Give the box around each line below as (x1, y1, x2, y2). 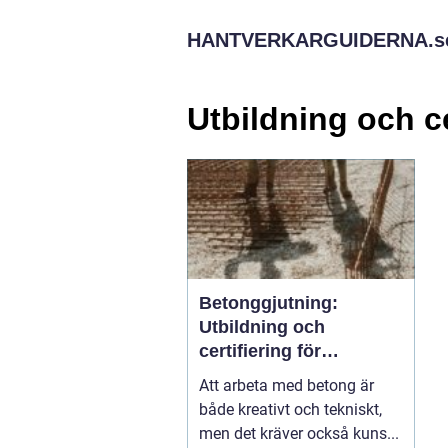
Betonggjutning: (199, 292, 338, 313)
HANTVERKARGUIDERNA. (187, 29, 434, 51)
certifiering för (199, 340, 321, 361)
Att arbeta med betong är (199, 375, 374, 395)
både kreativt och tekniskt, (199, 399, 382, 419)
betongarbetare (199, 364, 330, 385)
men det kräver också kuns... (199, 423, 399, 443)
